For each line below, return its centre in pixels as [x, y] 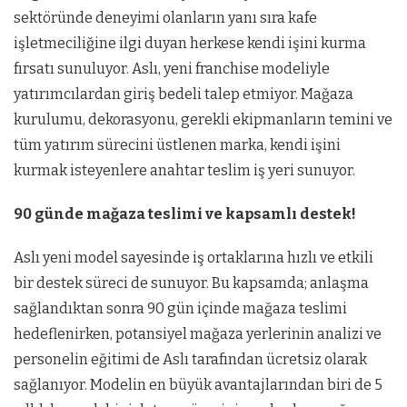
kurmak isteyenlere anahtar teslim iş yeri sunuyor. [186, 170]
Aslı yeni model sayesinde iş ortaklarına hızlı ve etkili [194, 258]
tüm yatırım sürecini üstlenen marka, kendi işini [177, 145]
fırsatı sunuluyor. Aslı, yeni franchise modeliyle [172, 69]
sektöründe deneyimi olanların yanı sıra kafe [165, 18]
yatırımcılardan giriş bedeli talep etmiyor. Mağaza [184, 94]
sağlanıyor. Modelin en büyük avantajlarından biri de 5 [198, 385]
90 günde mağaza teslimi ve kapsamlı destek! [185, 214]
